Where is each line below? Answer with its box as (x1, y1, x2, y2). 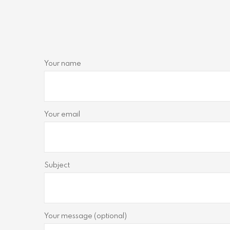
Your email (44, 111, 80, 118)
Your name (44, 60, 81, 67)
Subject (44, 162, 70, 169)
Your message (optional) (44, 213, 127, 220)
